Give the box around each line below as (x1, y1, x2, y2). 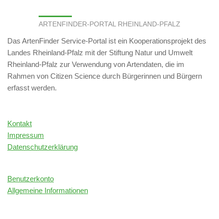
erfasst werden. (7, 84, 57, 92)
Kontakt (7, 119, 32, 128)
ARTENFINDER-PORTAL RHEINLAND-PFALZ (39, 20, 180, 28)
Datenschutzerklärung (7, 143, 78, 152)
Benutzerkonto (7, 175, 54, 183)
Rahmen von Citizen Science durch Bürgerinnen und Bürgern (7, 72, 202, 81)
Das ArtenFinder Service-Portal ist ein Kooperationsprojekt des (7, 37, 206, 45)
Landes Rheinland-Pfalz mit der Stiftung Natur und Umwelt (7, 48, 193, 57)
